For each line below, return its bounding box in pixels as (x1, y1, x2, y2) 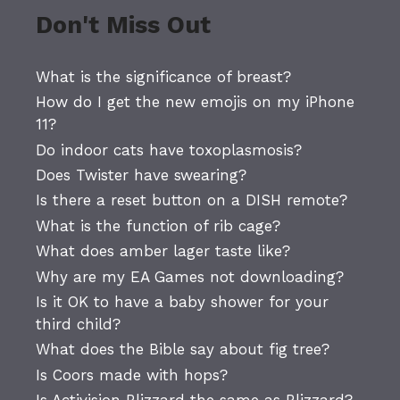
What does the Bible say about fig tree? (36, 340, 329, 359)
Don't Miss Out (36, 10, 211, 39)
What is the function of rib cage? (36, 216, 280, 235)
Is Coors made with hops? (36, 365, 228, 384)
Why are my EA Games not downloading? (36, 267, 344, 286)
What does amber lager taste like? (36, 242, 290, 261)
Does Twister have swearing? (36, 165, 246, 184)
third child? (36, 314, 121, 333)
